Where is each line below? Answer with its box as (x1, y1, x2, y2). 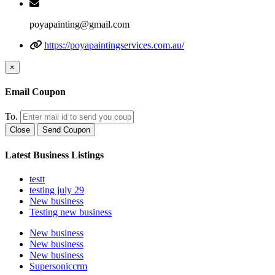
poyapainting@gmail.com (29, 18, 130, 29)
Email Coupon (5, 87, 66, 98)
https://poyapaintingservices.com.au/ (44, 39, 184, 50)
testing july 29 (29, 184, 84, 195)
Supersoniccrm (29, 260, 87, 271)
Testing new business (29, 206, 112, 217)
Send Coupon (42, 125, 90, 135)
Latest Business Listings (5, 149, 104, 160)
